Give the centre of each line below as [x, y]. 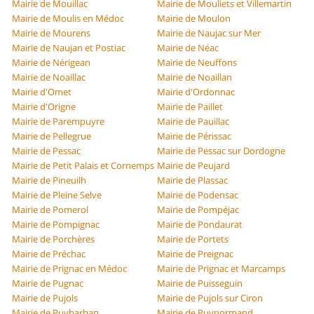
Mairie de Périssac [194, 136]
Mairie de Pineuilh [49, 180]
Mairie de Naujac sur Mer [209, 33]
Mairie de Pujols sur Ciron [210, 298]
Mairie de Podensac [198, 195]
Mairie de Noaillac [49, 77]
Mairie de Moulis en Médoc [68, 19]
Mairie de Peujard [193, 166]
